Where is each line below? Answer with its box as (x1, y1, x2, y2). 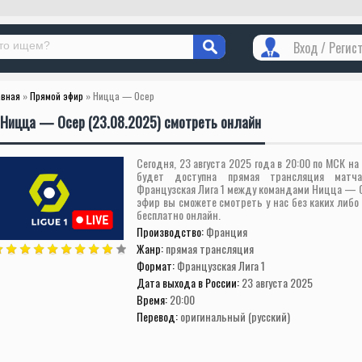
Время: (137, 291, 170, 308)
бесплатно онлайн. (137, 206, 221, 223)
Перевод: (137, 308, 180, 325)
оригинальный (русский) (180, 308, 290, 325)
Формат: (137, 257, 177, 274)
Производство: (137, 223, 206, 240)
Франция (206, 223, 247, 240)
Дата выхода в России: (137, 274, 242, 291)
